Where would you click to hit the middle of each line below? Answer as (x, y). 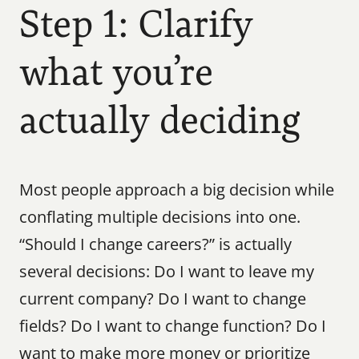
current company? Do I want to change (163, 298)
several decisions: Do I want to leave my (167, 271)
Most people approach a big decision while (177, 190)
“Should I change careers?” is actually (155, 244)
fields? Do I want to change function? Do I (173, 326)
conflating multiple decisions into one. (160, 217)
